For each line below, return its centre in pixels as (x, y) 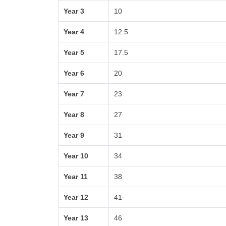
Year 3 (74, 11)
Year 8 (74, 115)
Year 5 (74, 52)
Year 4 (74, 32)
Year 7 (74, 94)
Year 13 (76, 218)
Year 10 (76, 156)
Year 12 (76, 197)
